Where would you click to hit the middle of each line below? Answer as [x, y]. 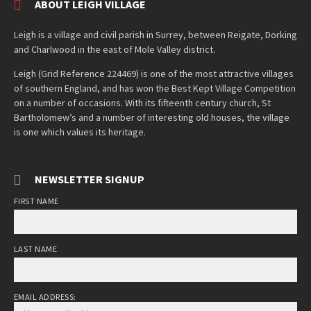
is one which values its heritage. [80, 132]
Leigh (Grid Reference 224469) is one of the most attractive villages [154, 74]
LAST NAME [36, 249]
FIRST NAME [36, 201]
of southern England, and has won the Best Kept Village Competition [155, 89]
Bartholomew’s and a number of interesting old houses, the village [152, 118]
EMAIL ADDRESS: [45, 297]
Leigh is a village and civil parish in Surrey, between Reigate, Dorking [155, 35]
